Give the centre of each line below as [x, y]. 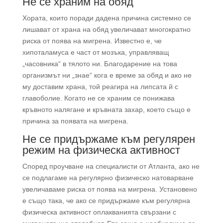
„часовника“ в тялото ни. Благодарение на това [100, 64]
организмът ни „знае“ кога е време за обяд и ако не [107, 75]
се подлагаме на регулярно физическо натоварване [108, 178]
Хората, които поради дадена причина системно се [107, 18]
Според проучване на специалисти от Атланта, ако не [111, 167]
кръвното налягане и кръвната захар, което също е [106, 110]
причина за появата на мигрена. [75, 121]
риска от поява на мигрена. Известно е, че [92, 41]
